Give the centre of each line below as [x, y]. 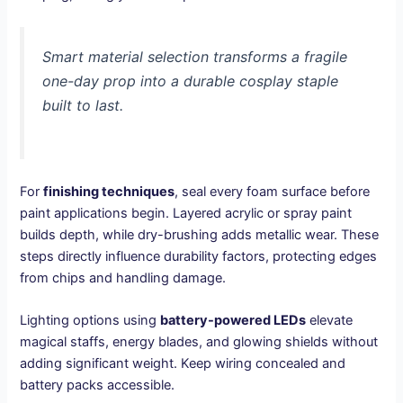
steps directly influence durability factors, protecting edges [199, 256]
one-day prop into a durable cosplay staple [191, 81]
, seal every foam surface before [273, 191]
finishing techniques [109, 191]
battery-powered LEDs [233, 321]
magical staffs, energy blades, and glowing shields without [199, 342]
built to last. [83, 106]
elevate [330, 321]
